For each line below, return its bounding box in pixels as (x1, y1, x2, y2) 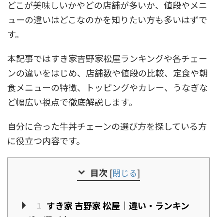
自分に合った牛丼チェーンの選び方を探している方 (7, 120, 207, 132)
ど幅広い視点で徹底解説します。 (7, 95, 137, 108)
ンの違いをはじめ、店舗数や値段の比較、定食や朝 (7, 66, 208, 79)
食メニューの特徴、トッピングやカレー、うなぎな (7, 81, 208, 93)
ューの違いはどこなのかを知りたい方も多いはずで (7, 13, 207, 26)
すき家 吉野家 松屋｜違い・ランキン (44, 199, 189, 212)
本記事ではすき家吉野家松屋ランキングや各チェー (7, 52, 207, 64)
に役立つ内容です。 (7, 134, 85, 147)
